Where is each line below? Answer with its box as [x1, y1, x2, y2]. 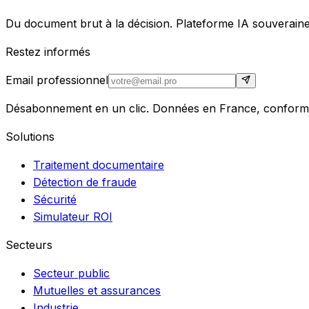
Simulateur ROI [33, 209, 112, 223]
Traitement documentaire [33, 157, 164, 172]
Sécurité [33, 192, 77, 206]
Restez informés [6, 44, 90, 59]
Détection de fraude [33, 175, 137, 189]
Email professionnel [6, 72, 108, 87]
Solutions [6, 129, 54, 143]
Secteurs [6, 237, 52, 252]
